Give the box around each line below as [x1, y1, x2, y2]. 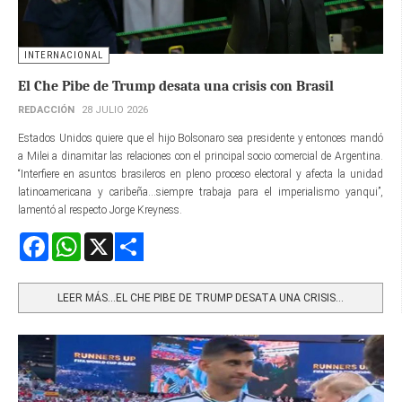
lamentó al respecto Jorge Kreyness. [18, 203, 185, 216]
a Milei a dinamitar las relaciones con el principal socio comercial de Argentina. [18, 149, 383, 162]
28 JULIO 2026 [82, 103, 148, 116]
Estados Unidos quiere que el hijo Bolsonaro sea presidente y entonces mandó [18, 131, 383, 144]
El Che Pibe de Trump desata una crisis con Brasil [18, 77, 334, 94]
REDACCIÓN [18, 103, 74, 116]
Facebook [48, 232, 92, 246]
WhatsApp [81, 232, 131, 246]
